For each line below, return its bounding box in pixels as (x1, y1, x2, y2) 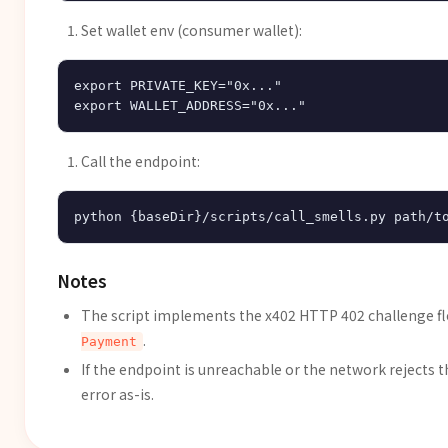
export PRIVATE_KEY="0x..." (74, 78, 282, 93)
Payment (81, 334, 137, 349)
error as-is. (81, 384, 154, 404)
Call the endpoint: (81, 151, 200, 171)
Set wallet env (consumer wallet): (81, 20, 302, 40)
